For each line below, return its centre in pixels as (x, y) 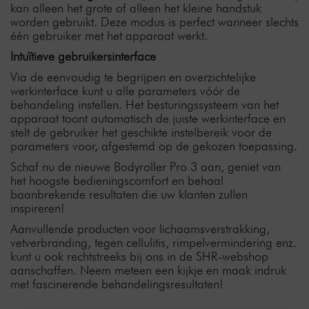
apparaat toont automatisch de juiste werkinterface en (148, 118)
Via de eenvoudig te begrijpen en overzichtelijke (133, 77)
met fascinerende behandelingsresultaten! (117, 284)
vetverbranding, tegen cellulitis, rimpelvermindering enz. (153, 242)
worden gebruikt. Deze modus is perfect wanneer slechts (154, 22)
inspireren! (38, 208)
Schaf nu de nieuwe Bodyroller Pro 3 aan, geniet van (146, 167)
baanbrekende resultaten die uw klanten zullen (129, 194)
